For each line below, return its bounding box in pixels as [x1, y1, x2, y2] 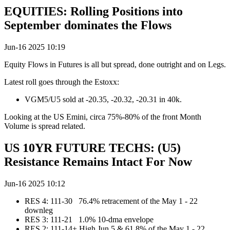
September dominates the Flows [4, 18, 171, 32]
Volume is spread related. [4, 122, 85, 131]
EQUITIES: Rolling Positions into [4, 5, 183, 18]
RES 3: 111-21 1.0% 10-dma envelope [25, 215, 154, 224]
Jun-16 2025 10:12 [4, 179, 65, 188]
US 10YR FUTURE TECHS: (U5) [4, 141, 181, 155]
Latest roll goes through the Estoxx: [4, 78, 119, 87]
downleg [25, 206, 53, 215]
